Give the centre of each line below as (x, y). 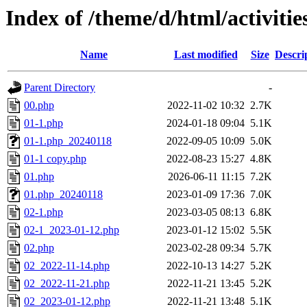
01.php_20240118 (63, 195)
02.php (39, 248)
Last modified (206, 55)
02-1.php (44, 212)
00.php (39, 106)
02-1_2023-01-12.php (72, 230)
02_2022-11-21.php (67, 284)
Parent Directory (60, 88)
